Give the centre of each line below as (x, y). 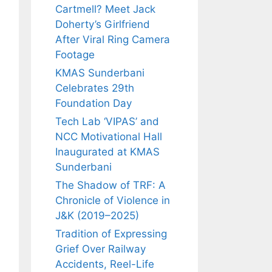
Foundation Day (95, 103)
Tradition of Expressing (111, 233)
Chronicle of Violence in (113, 200)
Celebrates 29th (95, 88)
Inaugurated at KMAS (107, 151)
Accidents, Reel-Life (105, 264)
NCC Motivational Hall (109, 136)
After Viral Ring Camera (113, 39)
